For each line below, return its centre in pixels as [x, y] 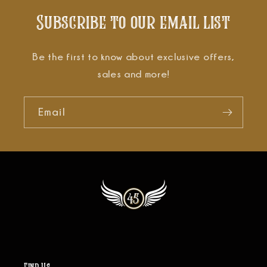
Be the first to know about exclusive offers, [133, 56]
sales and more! [133, 74]
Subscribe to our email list [133, 22]
